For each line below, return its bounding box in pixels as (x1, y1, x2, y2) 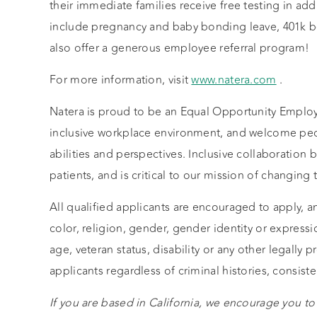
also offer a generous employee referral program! (50, 40, 310, 57)
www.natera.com (191, 71, 277, 88)
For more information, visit (50, 71, 192, 88)
